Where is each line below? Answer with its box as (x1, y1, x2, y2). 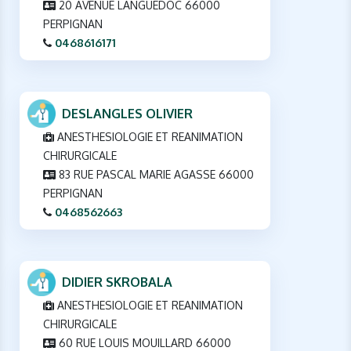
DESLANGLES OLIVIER (62, 105, 193, 121)
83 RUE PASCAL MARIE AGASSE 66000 (56, 167, 254, 181)
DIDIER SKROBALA (62, 274, 172, 291)
